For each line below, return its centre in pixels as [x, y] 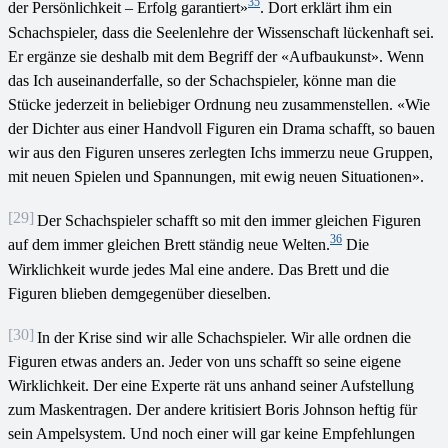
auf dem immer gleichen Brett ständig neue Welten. [169, 244]
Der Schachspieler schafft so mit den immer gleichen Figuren [229, 220]
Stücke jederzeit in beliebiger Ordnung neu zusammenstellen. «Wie [219, 104]
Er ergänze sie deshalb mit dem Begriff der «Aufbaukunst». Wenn [216, 56]
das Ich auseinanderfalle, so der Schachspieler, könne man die [202, 80]
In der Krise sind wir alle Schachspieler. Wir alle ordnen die [224, 337]
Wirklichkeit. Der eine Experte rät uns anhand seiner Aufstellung [211, 385]
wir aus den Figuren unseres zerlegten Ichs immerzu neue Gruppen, [220, 152]
